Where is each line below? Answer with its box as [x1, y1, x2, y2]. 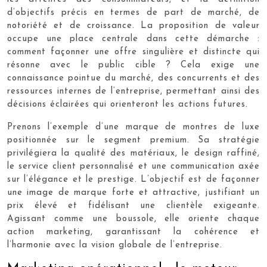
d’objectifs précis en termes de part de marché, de [7, 8, 260, 17]
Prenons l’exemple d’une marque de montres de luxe [7, 123, 260, 132]
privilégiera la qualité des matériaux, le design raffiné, [7, 149, 260, 158]
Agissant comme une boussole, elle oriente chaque [7, 215, 260, 223]
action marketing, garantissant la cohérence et [7, 228, 260, 237]
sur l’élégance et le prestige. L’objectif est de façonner [7, 175, 260, 184]
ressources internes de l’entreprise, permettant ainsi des [7, 87, 260, 96]
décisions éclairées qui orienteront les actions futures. [7, 100, 248, 109]
